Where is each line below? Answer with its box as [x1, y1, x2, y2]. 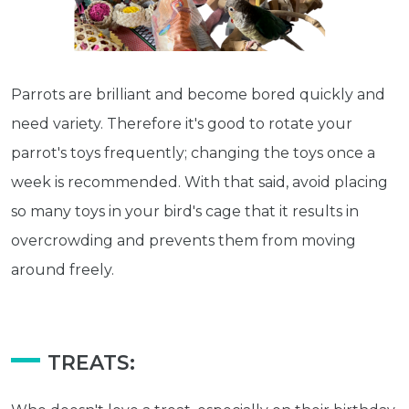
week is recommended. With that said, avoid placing [11, 173, 388, 191]
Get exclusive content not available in [15, 337, 390, 360]
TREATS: [47, 350, 135, 374]
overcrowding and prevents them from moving [11, 231, 356, 249]
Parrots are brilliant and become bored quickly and [11, 85, 385, 103]
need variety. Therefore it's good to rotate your [11, 114, 352, 132]
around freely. [11, 260, 114, 278]
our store [15, 359, 107, 382]
